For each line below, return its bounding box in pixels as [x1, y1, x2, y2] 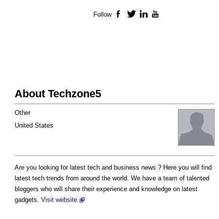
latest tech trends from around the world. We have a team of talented [15, 175, 209, 182]
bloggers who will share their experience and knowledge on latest [15, 185, 197, 193]
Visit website [41, 196, 77, 204]
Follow [93, 11, 111, 19]
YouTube [160, 11, 187, 19]
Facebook [124, 11, 153, 19]
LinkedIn [148, 11, 175, 19]
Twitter [136, 11, 156, 19]
